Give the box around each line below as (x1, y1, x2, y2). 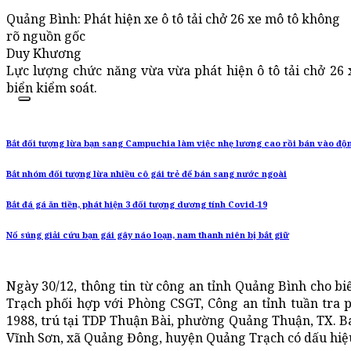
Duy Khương (6, 45, 81, 63)
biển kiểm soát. (6, 79, 97, 97)
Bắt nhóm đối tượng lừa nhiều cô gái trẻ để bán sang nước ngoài (6, 168, 287, 180)
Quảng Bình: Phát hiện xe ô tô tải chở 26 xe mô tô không (6, 10, 340, 28)
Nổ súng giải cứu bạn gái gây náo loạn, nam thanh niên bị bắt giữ (6, 230, 289, 241)
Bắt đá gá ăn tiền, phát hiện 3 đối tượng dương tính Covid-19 (6, 199, 267, 211)
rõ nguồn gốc (6, 27, 85, 45)
